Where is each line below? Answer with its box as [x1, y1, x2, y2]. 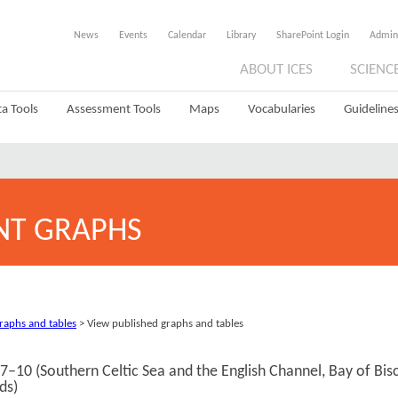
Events [119, 30, 147, 41]
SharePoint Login [276, 30, 349, 41]
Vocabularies [248, 103, 315, 116]
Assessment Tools [67, 103, 161, 116]
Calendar [168, 30, 206, 41]
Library [227, 30, 256, 41]
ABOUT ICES [240, 62, 313, 77]
